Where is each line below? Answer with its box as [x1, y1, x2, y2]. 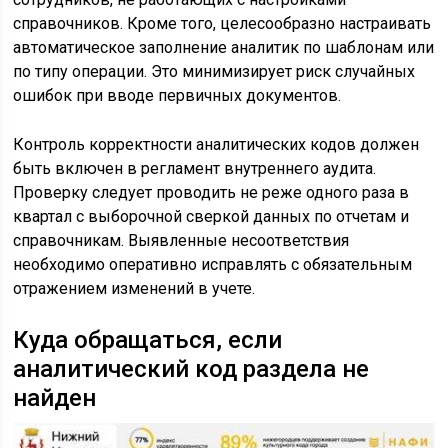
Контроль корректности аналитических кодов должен [13, 135, 420, 155]
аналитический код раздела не [13, 355, 370, 384]
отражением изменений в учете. [13, 279, 256, 299]
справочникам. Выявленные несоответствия [13, 231, 350, 251]
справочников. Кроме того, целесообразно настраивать [13, 14, 432, 34]
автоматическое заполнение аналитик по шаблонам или [13, 38, 435, 58]
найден [13, 384, 97, 413]
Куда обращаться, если [13, 326, 283, 355]
